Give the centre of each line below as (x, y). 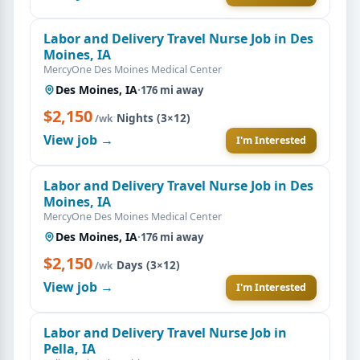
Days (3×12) (148, 265)
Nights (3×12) (153, 118)
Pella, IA (70, 348)
